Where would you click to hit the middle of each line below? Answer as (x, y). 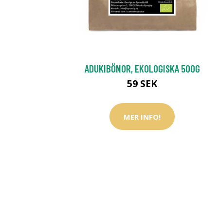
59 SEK (142, 83)
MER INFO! (142, 117)
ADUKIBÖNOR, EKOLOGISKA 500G (142, 68)
